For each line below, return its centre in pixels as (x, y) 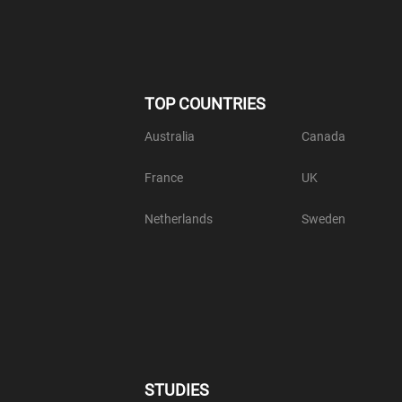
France (164, 178)
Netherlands (179, 219)
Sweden (324, 219)
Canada (324, 137)
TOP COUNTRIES (205, 104)
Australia (170, 137)
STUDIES (177, 390)
